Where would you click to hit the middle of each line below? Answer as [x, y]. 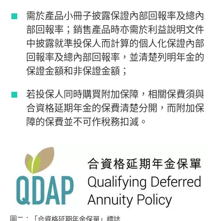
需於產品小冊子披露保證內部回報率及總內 [115, 16]
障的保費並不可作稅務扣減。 [87, 122]
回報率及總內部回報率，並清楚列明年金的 [115, 57]
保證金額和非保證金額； [78, 71]
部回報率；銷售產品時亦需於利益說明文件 [115, 30]
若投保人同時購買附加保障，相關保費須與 [115, 94]
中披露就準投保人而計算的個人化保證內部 [115, 44]
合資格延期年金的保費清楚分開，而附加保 [115, 108]
